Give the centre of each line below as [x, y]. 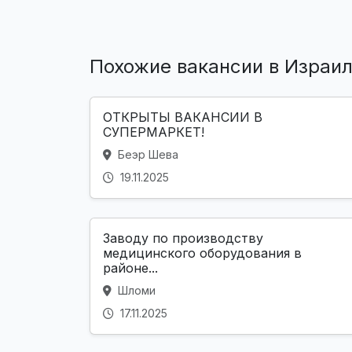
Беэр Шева [147, 155]
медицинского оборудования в [202, 253]
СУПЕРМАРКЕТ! [154, 132]
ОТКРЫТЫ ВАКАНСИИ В [183, 117]
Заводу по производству [183, 238]
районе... [130, 268]
